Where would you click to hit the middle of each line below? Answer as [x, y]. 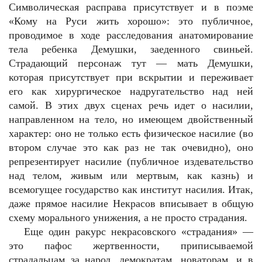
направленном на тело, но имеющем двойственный [131, 119]
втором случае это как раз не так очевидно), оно [131, 147]
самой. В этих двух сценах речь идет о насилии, [131, 105]
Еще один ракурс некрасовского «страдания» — [139, 232]
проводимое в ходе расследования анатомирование [131, 35]
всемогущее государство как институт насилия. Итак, [131, 189]
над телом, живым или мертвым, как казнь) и [131, 175]
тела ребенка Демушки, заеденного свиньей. [131, 49]
